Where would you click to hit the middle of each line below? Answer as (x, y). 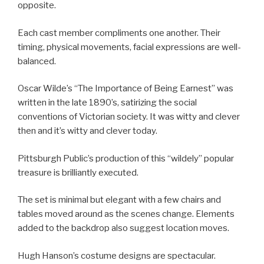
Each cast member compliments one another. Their (119, 33)
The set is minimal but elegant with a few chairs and (119, 200)
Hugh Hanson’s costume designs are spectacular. (117, 255)
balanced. (37, 61)
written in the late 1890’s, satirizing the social (107, 103)
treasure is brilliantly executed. (78, 172)
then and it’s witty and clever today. (88, 131)
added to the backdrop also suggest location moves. (123, 228)
